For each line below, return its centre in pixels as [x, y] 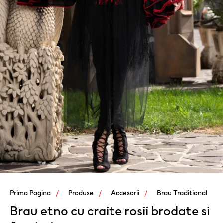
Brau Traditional [182, 193]
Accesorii [125, 193]
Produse [81, 193]
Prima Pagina [30, 193]
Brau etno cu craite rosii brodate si [110, 210]
